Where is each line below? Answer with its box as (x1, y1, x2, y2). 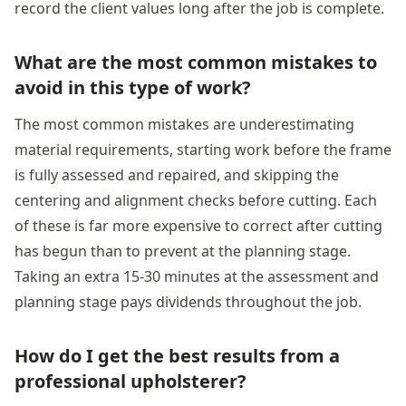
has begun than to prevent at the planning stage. (14, 240, 351, 261)
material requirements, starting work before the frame (14, 139, 391, 159)
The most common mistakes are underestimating (14, 113, 354, 134)
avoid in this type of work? (14, 74, 251, 100)
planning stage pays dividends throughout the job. (14, 291, 362, 312)
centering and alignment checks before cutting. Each (14, 189, 377, 210)
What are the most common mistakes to (14, 49, 377, 74)
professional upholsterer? (14, 368, 246, 393)
